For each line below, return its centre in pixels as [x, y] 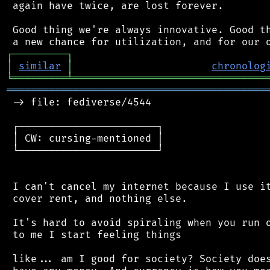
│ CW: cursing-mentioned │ [85, 138]
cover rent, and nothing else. [97, 199]
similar [40, 66]
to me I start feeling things [94, 235]
